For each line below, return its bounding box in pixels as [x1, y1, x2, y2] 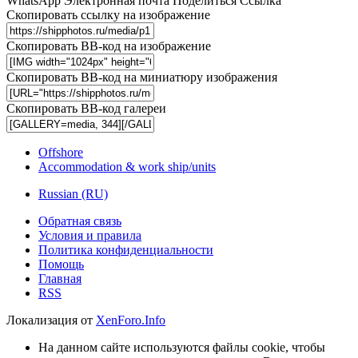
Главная [38, 272, 82, 286]
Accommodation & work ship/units [38, 160, 216, 174]
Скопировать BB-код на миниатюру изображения [6, 70, 277, 85]
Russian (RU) [38, 187, 108, 201]
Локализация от [6, 313, 96, 328]
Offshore [38, 145, 83, 160]
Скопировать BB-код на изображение [6, 39, 211, 54]
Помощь [38, 257, 84, 272]
